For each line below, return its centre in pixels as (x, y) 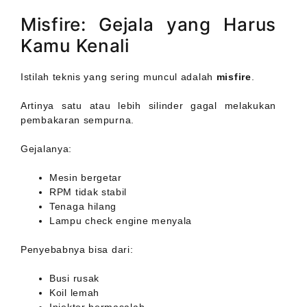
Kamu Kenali (75, 46)
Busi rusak (74, 279)
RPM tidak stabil (88, 192)
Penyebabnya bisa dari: (77, 250)
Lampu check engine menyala (121, 221)
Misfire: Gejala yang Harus (148, 25)
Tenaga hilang (83, 207)
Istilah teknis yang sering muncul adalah (119, 77)
